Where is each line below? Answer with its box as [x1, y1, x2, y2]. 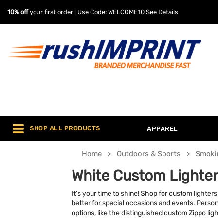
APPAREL [147, 125, 178, 132]
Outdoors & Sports [117, 149, 181, 158]
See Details [146, 8, 178, 16]
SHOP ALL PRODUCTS [30, 125, 100, 132]
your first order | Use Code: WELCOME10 [28, 8, 146, 16]
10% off [7, 8, 28, 16]
